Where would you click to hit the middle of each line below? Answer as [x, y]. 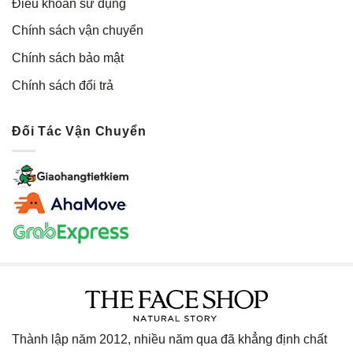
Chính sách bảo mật [68, 58]
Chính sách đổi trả [63, 85]
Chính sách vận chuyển [78, 31]
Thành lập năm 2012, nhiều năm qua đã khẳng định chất [169, 339]
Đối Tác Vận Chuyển [79, 132]
